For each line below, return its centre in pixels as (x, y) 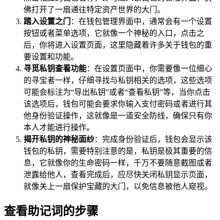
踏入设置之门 (47, 21)
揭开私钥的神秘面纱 (59, 139)
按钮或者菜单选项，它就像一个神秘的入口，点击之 (114, 33)
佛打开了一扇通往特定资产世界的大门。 (94, 9)
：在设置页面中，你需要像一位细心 (149, 68)
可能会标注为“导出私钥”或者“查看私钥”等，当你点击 (117, 92)
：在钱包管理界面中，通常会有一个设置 (141, 21)
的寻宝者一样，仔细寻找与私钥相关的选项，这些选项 (118, 80)
